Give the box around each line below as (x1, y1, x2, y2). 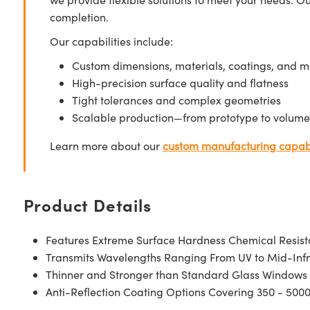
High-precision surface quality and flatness (71, 75, 289, 90)
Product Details (23, 193, 152, 216)
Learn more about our (49, 138, 163, 153)
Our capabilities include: (49, 34, 173, 48)
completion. (49, 10, 109, 24)
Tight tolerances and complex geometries (71, 93, 281, 107)
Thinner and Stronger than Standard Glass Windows (45, 267, 307, 282)
